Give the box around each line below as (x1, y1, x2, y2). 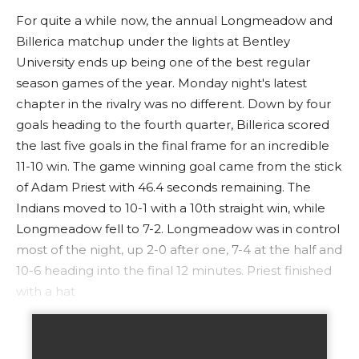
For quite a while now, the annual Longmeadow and (16, 13, 333, 28)
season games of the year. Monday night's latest (16, 75, 307, 91)
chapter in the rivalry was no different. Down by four (16, 96, 331, 111)
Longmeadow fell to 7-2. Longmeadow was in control (16, 221, 340, 236)
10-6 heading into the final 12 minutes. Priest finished (16, 263, 332, 278)
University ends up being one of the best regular (16, 54, 310, 70)
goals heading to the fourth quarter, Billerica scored (16, 117, 329, 132)
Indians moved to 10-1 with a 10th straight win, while (16, 200, 325, 216)
